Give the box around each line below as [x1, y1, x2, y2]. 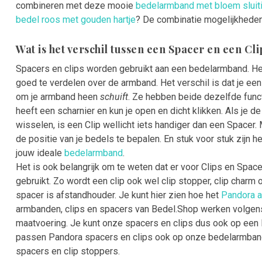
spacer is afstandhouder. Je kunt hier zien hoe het [16, 189, 221, 201]
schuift [100, 91, 128, 103]
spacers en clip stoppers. [16, 246, 120, 257]
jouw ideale [16, 147, 64, 159]
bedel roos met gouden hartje [16, 14, 136, 26]
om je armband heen [16, 91, 100, 103]
